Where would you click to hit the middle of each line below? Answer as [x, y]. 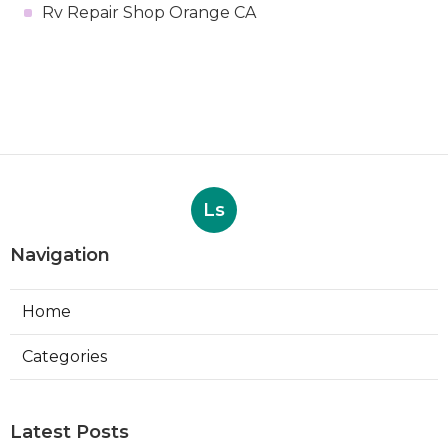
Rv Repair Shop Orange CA [149, 12]
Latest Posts [69, 431]
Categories [64, 356]
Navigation [60, 254]
